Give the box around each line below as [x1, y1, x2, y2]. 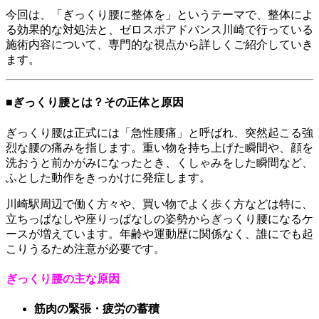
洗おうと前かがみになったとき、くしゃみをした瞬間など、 [6, 156, 313, 169]
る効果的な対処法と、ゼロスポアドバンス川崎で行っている [6, 23, 313, 36]
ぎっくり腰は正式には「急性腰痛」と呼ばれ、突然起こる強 [6, 126, 313, 139]
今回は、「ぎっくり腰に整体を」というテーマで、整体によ [6, 9, 313, 21]
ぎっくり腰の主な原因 [6, 272, 120, 285]
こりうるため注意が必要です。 [6, 242, 165, 255]
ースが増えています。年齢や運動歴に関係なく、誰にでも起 [6, 227, 313, 240]
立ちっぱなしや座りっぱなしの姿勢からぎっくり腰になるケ [6, 212, 313, 225]
